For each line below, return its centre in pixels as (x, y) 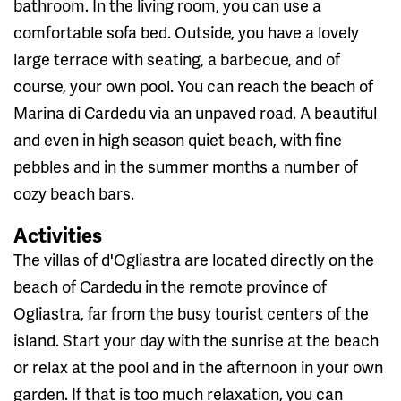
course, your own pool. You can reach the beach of (193, 86)
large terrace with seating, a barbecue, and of (177, 59)
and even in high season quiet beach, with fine (178, 140)
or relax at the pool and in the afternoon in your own (198, 367)
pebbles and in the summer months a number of (186, 166)
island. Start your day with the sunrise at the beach (196, 340)
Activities (58, 235)
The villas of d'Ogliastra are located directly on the (194, 260)
